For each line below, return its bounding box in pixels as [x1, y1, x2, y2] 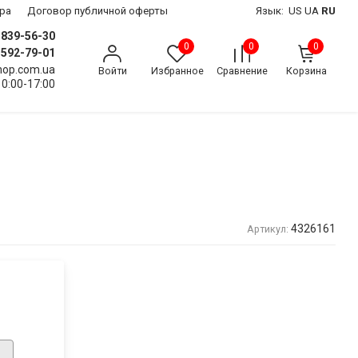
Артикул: [247, 222, 288, 235]
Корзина [286, 64, 327, 77]
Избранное [150, 64, 204, 77]
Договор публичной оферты [27, 4, 168, 17]
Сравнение [216, 64, 268, 77]
